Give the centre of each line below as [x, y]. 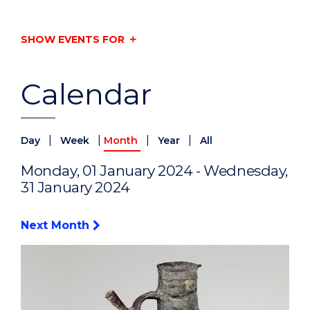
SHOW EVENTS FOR [73, 39]
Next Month [57, 226]
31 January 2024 [75, 188]
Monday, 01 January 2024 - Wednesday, [155, 171]
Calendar [86, 94]
